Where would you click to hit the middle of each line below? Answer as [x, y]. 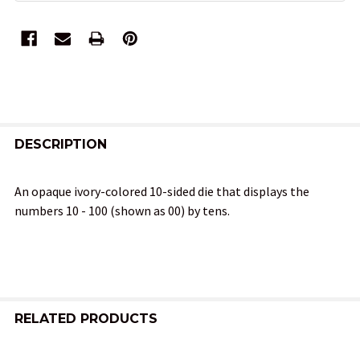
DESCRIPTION [61, 144]
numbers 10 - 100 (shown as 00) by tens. [122, 210]
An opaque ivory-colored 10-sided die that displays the [162, 191]
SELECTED [46, 286]
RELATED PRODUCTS [86, 318]
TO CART [46, 299]
